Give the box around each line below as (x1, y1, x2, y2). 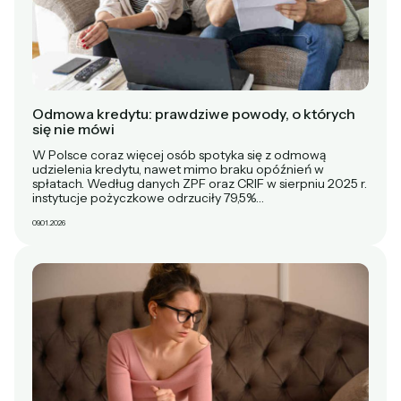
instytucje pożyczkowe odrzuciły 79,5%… (32, 189, 264, 206)
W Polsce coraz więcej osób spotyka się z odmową (32, 146, 326, 163)
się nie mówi (32, 119, 115, 138)
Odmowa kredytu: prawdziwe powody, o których (32, 104, 355, 123)
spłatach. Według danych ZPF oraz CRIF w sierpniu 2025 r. (32, 175, 367, 192)
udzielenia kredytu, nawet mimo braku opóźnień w (32, 160, 324, 177)
